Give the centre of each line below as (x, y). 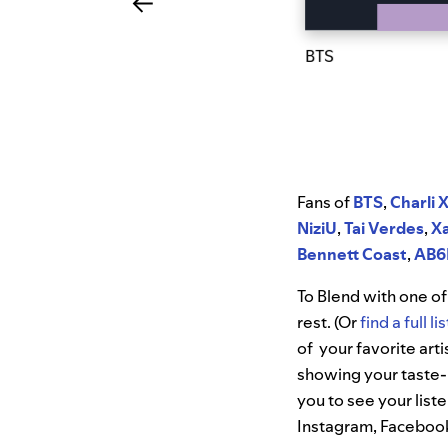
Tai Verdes (384, 228)
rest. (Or (328, 322)
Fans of (325, 202)
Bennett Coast (352, 254)
